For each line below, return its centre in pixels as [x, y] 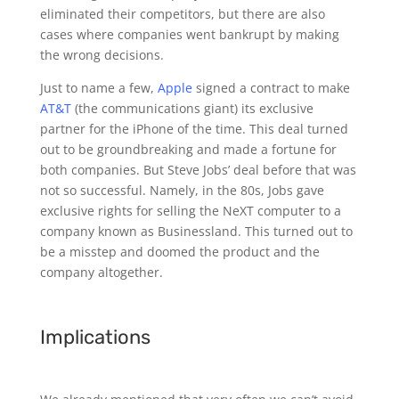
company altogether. [101, 273]
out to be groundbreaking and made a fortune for [188, 150]
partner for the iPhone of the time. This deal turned [194, 129]
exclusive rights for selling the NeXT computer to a [190, 211]
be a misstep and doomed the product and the [179, 252]
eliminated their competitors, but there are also [182, 14]
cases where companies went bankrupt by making [189, 35]
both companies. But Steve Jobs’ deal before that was [198, 170]
